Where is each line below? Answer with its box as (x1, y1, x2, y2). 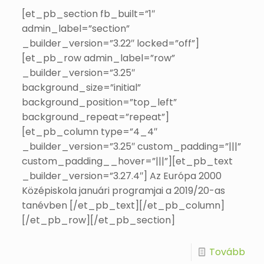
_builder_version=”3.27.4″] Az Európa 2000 (22, 169, 222, 183)
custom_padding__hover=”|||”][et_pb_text (22, 154, 233, 168)
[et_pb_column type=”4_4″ (22, 125, 158, 138)
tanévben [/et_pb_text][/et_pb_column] (22, 199, 225, 212)
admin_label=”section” (22, 22, 130, 35)
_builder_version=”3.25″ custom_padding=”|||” (22, 140, 242, 153)
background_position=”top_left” (22, 95, 177, 109)
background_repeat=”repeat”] (22, 110, 170, 124)
